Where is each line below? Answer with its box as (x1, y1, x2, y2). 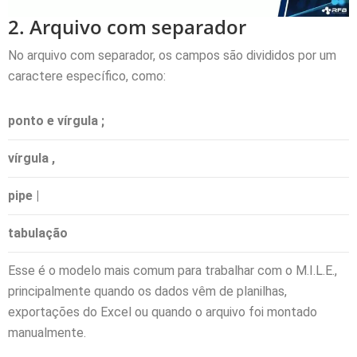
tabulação (8, 225, 68, 241)
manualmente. (8, 324, 86, 340)
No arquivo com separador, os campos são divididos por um (8, 47, 336, 63)
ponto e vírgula (8, 112, 101, 128)
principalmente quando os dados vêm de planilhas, (8, 283, 287, 299)
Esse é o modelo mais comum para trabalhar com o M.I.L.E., (8, 262, 337, 278)
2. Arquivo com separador (8, 13, 246, 40)
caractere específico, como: (8, 68, 166, 84)
